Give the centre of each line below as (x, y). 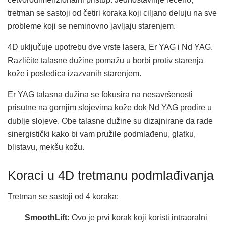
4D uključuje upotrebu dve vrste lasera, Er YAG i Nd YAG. (110, 47)
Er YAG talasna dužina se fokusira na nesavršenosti (100, 94)
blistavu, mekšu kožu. (46, 147)
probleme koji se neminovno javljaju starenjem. (92, 26)
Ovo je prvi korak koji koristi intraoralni (139, 218)
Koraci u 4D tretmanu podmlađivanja (111, 175)
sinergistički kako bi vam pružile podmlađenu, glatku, (102, 134)
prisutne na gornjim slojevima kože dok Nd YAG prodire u (110, 107)
